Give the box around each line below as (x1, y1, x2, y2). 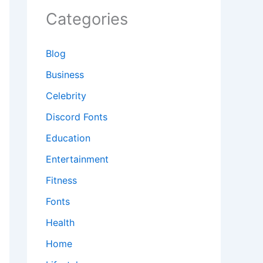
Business (46, 69, 84, 81)
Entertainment (46, 153, 109, 166)
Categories (46, 9, 128, 29)
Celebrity (46, 90, 86, 102)
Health (46, 217, 75, 229)
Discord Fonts (46, 111, 107, 123)
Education (46, 132, 90, 144)
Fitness (46, 174, 77, 187)
